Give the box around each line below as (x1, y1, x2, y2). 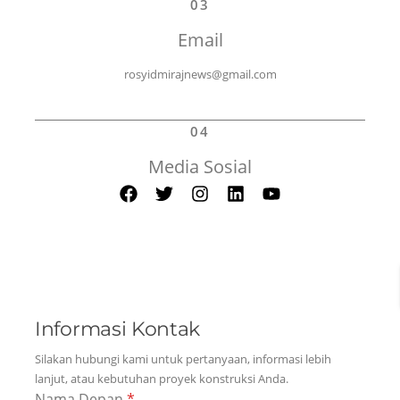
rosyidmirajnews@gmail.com (123, 66, 277, 83)
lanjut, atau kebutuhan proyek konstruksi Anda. (35, 370, 288, 387)
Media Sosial (148, 154, 252, 179)
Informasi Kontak (35, 316, 201, 340)
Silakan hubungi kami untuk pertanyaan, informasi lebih (35, 350, 331, 367)
